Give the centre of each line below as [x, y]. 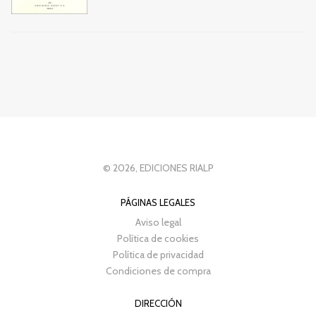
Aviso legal [158, 222]
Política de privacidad [158, 254]
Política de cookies [158, 238]
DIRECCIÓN [158, 303]
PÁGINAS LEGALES [158, 202]
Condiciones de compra [158, 271]
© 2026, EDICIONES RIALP [158, 168]
